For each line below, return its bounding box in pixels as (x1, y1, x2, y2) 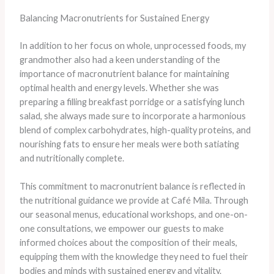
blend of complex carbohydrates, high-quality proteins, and (19, 124, 251, 135)
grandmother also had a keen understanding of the (19, 54, 220, 65)
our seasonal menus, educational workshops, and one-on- (19, 209, 248, 220)
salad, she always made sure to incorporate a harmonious (19, 110, 246, 121)
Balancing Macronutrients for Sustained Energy (19, 13, 209, 24)
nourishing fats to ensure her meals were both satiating (19, 138, 239, 149)
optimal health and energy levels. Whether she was (19, 82, 219, 93)
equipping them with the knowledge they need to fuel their (19, 251, 248, 262)
